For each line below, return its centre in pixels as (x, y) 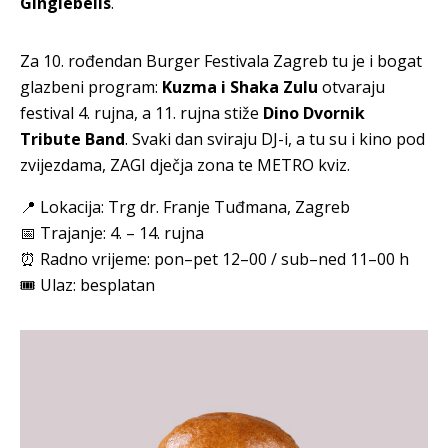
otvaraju (351, 86)
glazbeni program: (91, 86)
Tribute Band (72, 138)
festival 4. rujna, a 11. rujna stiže (141, 112)
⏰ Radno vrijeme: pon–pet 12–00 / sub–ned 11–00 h (214, 258)
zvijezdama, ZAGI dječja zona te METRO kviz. (185, 164)
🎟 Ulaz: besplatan (87, 284)
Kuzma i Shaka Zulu (240, 86)
